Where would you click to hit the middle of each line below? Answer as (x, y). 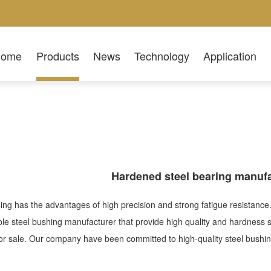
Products (57, 55)
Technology (162, 55)
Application (230, 55)
